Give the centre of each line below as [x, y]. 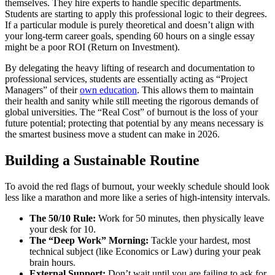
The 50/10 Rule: [63, 219]
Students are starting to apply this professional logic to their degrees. [136, 14]
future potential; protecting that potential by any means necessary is [134, 123]
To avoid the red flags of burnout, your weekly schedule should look [137, 187]
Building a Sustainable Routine [102, 161]
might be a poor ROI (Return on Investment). [92, 47]
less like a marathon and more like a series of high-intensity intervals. [137, 198]
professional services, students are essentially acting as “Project [126, 79]
